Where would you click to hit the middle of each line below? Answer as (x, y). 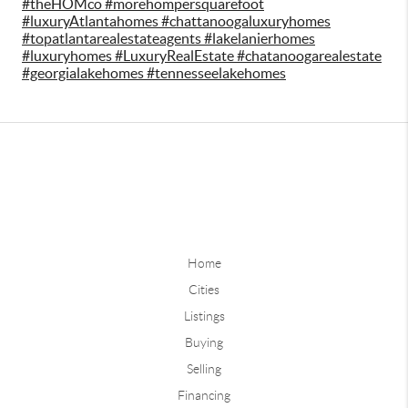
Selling (204, 369)
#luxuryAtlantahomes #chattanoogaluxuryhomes (176, 21)
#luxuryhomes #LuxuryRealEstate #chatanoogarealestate (202, 56)
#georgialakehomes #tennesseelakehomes (154, 73)
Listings (204, 316)
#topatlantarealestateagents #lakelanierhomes (168, 39)
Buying (204, 343)
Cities (204, 290)
